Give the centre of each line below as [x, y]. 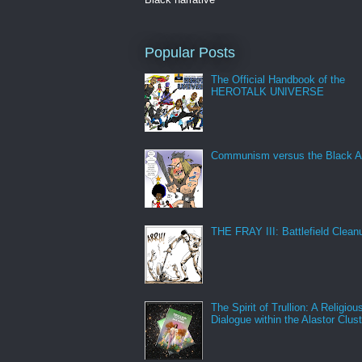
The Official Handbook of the [278, 80]
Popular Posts [190, 52]
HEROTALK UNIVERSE [268, 92]
